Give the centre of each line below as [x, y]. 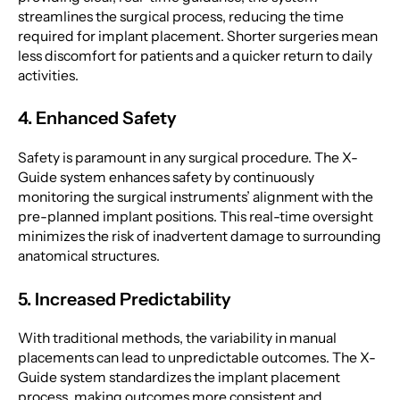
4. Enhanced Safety [97, 118]
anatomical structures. [88, 256]
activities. [48, 75]
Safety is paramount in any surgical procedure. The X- [187, 158]
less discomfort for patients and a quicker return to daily [195, 55]
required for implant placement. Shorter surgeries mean [197, 36]
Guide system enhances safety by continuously [166, 178]
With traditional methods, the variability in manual [177, 338]
